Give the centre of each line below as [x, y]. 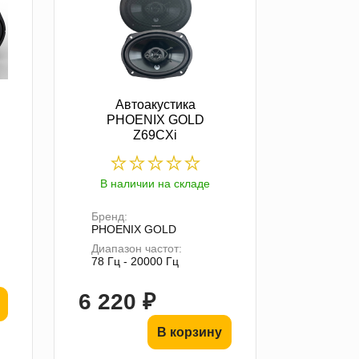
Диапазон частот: [137, 248]
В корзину [189, 332]
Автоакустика [155, 104]
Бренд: [110, 216]
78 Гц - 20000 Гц [135, 261]
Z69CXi [155, 135]
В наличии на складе [155, 183]
